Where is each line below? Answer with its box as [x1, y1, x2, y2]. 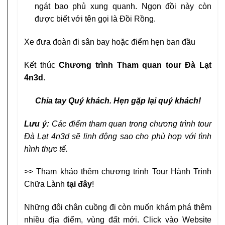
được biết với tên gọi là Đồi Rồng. [34, 15, 156, 24]
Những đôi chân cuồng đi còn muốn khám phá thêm [24, 203, 211, 212]
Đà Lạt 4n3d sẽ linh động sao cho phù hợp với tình [24, 132, 211, 141]
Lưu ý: [24, 119, 49, 128]
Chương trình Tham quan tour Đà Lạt [59, 60, 211, 69]
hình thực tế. [24, 144, 68, 153]
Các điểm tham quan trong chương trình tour [51, 119, 212, 128]
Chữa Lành [24, 180, 67, 189]
